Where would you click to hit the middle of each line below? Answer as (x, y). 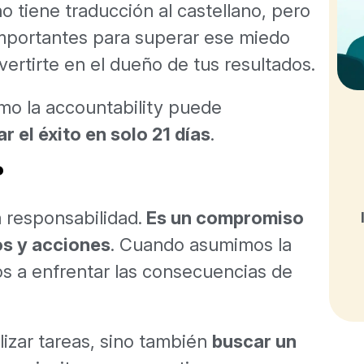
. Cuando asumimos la (201, 244)
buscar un (254, 341)
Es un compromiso (223, 217)
